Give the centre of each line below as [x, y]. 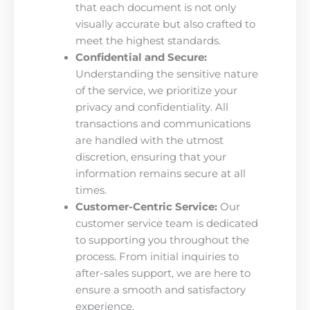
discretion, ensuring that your [151, 157]
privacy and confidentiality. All [152, 107]
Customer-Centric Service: [146, 207]
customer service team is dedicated [166, 223]
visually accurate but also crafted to [165, 24]
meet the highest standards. [148, 40]
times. [91, 190]
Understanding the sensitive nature [166, 74]
